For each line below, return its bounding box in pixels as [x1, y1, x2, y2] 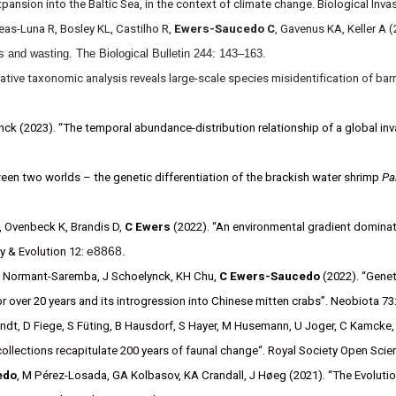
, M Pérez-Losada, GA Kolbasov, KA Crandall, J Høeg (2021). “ [16, 369, 332, 382]
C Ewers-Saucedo [218, 270, 320, 283]
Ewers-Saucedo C [173, 22, 275, 35]
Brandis [67, 220, 110, 233]
